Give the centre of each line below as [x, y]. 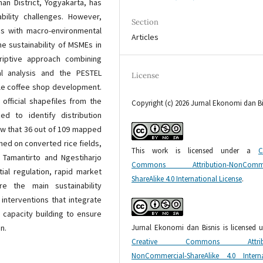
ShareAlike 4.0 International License [187, 179]
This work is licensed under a [195, 151]
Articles [145, 37]
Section [145, 22]
